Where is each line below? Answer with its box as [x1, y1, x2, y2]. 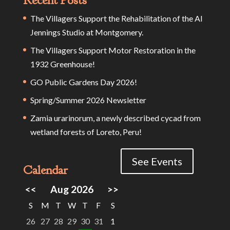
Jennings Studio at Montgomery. [30, 27, 143, 37]
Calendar [23, 162, 68, 178]
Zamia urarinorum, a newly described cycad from [30, 112, 201, 123]
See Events [131, 155, 182, 167]
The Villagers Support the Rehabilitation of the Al [30, 13, 202, 23]
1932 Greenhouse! [30, 59, 95, 69]
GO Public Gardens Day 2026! [30, 76, 137, 87]
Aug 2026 [50, 183, 93, 195]
